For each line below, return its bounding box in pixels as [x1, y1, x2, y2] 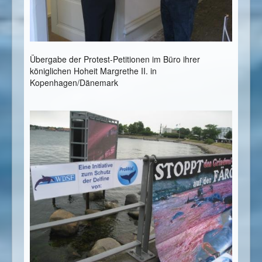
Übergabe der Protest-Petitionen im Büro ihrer [30, 53, 200, 65]
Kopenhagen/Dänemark [30, 76, 118, 88]
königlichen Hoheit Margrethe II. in [30, 64, 157, 77]
